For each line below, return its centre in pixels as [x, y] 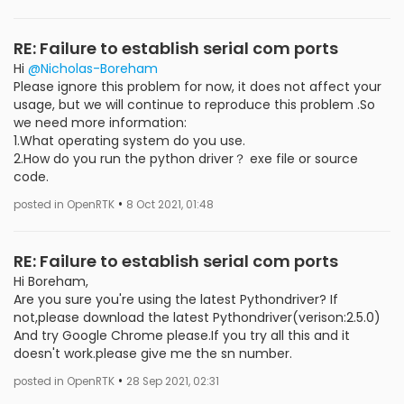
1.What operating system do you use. [129, 140]
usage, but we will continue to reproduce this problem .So [194, 104]
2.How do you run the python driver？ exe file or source [186, 158]
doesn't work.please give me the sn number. [153, 353]
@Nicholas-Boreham [93, 68]
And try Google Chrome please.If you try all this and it [182, 335]
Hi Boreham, [51, 281]
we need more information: [100, 122]
